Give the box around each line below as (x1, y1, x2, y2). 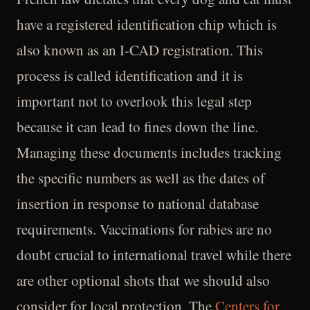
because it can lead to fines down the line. (17, 117, 258, 136)
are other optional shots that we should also (17, 271, 270, 290)
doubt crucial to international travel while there (17, 245, 291, 264)
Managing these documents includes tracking (17, 143, 282, 162)
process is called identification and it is (17, 66, 243, 85)
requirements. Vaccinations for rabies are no (17, 219, 272, 239)
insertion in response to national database (17, 194, 259, 213)
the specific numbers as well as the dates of (17, 168, 265, 188)
